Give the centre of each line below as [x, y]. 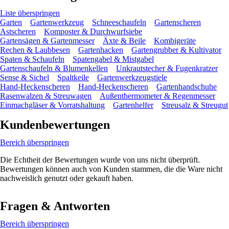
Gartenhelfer [133, 105]
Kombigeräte [175, 40]
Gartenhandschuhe [187, 86]
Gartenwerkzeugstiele [132, 77]
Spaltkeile [73, 77]
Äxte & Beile [124, 40]
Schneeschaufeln [119, 22]
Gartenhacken [101, 50]
